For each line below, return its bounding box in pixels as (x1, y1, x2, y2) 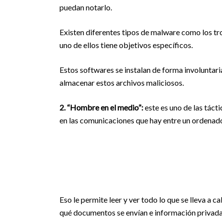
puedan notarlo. (59, 2, 112, 12)
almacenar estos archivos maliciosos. (59, 78, 184, 87)
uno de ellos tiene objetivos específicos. (59, 40, 193, 50)
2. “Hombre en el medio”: (59, 103, 143, 112)
